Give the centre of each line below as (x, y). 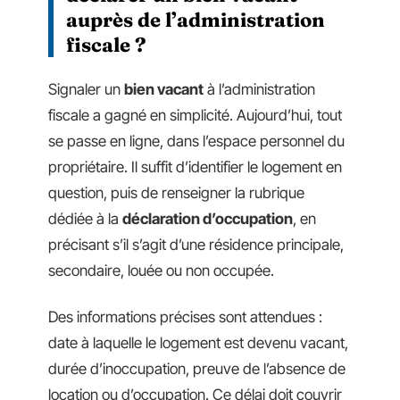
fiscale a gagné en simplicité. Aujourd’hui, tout (195, 116)
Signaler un (86, 90)
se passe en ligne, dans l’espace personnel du (196, 142)
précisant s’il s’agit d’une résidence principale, (196, 245)
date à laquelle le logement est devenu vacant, (198, 342)
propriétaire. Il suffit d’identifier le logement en (195, 167)
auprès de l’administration (196, 19)
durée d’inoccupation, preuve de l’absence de (197, 368)
